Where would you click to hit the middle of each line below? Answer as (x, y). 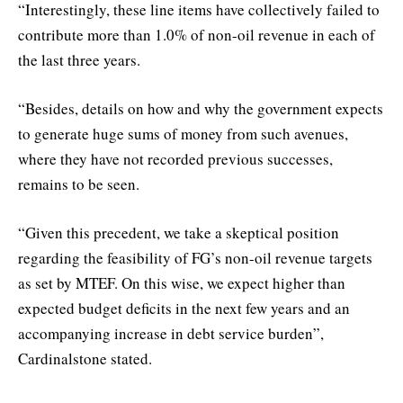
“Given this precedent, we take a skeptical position (179, 233)
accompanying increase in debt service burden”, (171, 334)
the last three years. (79, 60)
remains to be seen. (79, 184)
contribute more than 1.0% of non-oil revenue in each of (197, 35)
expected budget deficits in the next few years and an (184, 309)
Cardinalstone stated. (85, 359)
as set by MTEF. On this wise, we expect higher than (182, 283)
